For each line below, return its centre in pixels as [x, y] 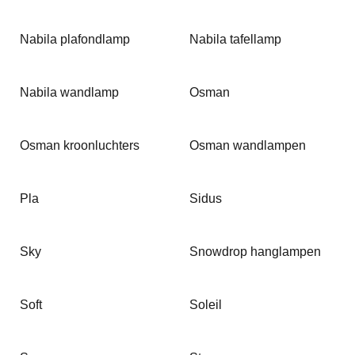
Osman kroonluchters [80, 145]
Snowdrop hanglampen [255, 252]
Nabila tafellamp [235, 39]
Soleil [206, 305]
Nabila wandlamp [69, 92]
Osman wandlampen [248, 145]
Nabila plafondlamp [75, 39]
